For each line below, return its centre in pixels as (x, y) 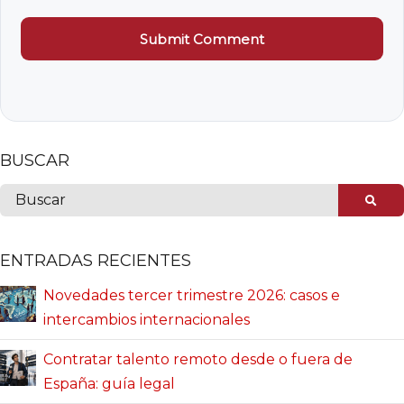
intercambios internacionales (147, 320)
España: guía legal (109, 384)
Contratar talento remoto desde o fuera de (198, 359)
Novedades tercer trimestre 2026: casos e (192, 295)
